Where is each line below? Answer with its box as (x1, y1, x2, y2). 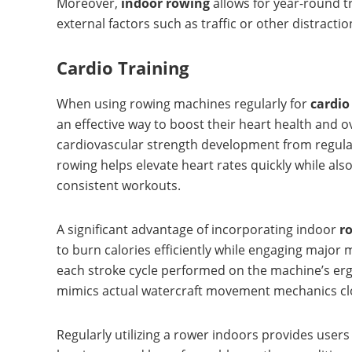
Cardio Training (57, 56, 189, 80)
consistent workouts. (57, 177, 181, 195)
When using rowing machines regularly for (57, 95, 310, 113)
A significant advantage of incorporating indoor (57, 221, 339, 239)
